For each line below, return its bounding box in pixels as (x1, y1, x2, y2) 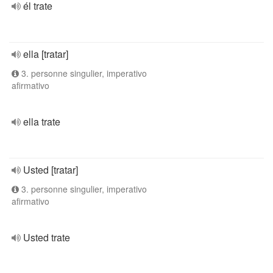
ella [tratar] (23, 47, 68, 61)
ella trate (23, 115, 60, 129)
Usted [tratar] (23, 163, 78, 177)
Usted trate (23, 230, 70, 244)
